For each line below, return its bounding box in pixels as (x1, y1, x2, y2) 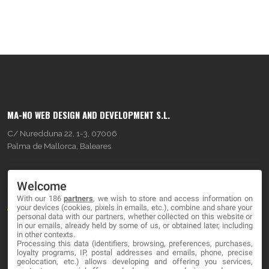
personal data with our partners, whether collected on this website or (16, 211, 253, 221)
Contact (7, 239, 38, 250)
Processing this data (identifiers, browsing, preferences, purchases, (16, 238, 253, 248)
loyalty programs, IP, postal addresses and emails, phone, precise (16, 247, 253, 257)
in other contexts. (16, 229, 75, 239)
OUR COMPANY (7, 170, 66, 184)
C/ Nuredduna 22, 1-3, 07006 (7, 128, 117, 138)
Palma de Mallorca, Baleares (7, 141, 111, 151)
